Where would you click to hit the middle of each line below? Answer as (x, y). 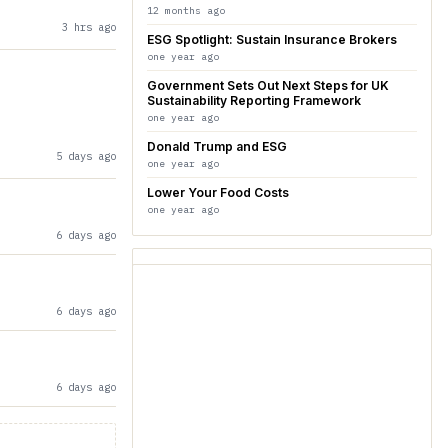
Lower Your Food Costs (218, 192)
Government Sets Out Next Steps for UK (268, 85)
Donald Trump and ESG (217, 146)
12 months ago (186, 10)
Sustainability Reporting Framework (254, 100)
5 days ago (86, 156)
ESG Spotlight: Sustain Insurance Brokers (272, 39)
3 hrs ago (89, 27)
